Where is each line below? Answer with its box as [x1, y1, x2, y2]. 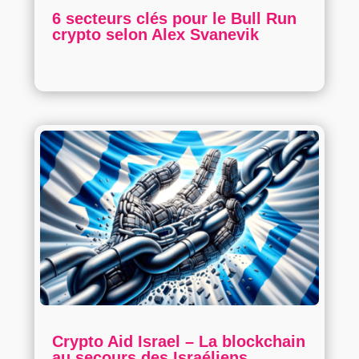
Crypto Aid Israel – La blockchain [51, 332, 305, 350]
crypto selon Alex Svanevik [51, 26, 259, 44]
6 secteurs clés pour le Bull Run [51, 10, 296, 28]
